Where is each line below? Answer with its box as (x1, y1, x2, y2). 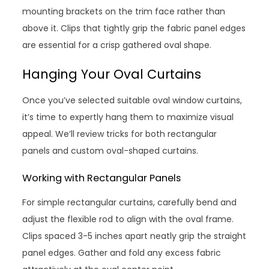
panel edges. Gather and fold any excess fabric (22, 246, 222, 259)
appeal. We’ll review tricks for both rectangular (22, 127, 217, 140)
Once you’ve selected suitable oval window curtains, (22, 94, 243, 106)
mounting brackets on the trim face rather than (22, 5, 226, 17)
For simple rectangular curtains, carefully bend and (22, 196, 237, 208)
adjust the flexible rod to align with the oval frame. (22, 213, 234, 225)
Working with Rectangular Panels (22, 171, 181, 185)
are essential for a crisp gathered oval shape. (22, 38, 212, 51)
